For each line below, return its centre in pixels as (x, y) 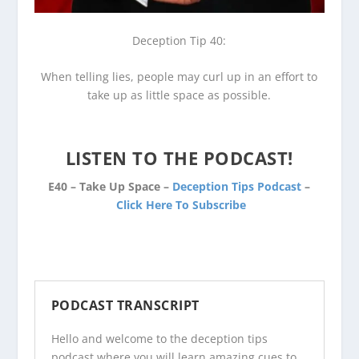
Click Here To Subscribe (181, 205)
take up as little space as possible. (179, 95)
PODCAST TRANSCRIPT (125, 306)
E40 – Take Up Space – (111, 187)
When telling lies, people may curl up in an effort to (179, 77)
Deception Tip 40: (179, 40)
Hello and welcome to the (121, 339)
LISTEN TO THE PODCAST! (179, 158)
